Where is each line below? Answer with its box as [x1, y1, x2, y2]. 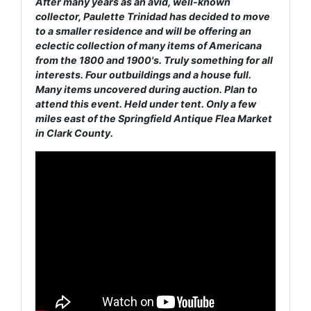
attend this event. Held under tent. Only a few [35, 97, 256, 110]
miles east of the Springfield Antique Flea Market [35, 112, 272, 124]
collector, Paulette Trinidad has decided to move [35, 10, 270, 22]
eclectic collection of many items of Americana [35, 39, 262, 51]
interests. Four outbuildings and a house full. [35, 68, 251, 81]
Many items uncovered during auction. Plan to [35, 83, 258, 95]
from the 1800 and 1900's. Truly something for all [35, 53, 273, 66]
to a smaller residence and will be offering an [35, 24, 251, 37]
